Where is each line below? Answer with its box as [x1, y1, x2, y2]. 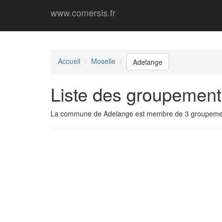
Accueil [58, 55, 80, 66]
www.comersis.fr [51, 6, 115, 19]
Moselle [91, 55, 115, 66]
